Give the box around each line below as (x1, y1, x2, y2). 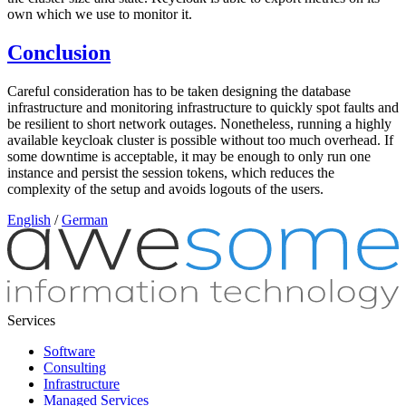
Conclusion (7, 40, 111, 64)
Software (43, 343, 95, 359)
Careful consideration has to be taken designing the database (7, 82, 351, 99)
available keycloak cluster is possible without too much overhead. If (7, 131, 393, 148)
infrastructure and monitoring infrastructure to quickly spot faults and (7, 99, 399, 115)
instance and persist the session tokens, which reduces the (7, 164, 334, 180)
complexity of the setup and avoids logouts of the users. (7, 180, 324, 197)
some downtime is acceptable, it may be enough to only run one (7, 148, 371, 164)
